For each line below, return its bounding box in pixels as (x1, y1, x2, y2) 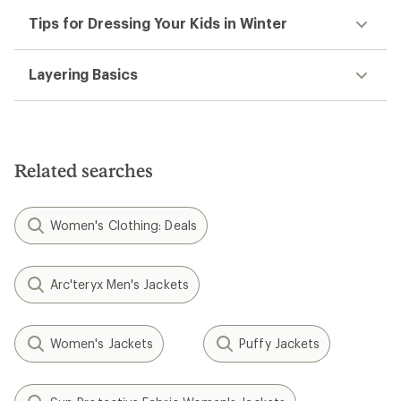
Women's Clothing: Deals (50, 218, 197, 233)
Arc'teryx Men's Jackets (50, 277, 189, 292)
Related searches (14, 159, 153, 181)
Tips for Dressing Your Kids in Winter (29, 14, 288, 31)
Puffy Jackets (239, 336, 320, 351)
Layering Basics (29, 65, 138, 82)
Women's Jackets (50, 336, 154, 351)
